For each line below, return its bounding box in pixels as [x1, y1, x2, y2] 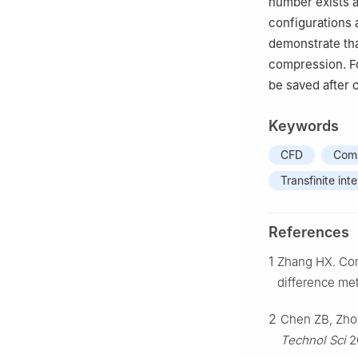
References [268, 224, 349, 241]
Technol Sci [280, 332, 346, 348]
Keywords [268, 117, 339, 135]
